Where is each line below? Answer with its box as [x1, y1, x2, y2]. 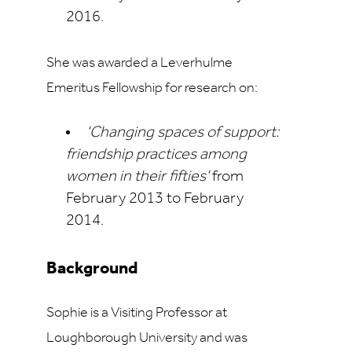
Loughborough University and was [46, 331, 247, 346]
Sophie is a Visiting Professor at [46, 306, 227, 321]
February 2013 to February [66, 191, 244, 207]
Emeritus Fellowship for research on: [46, 81, 258, 96]
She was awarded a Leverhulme [46, 56, 233, 71]
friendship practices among [66, 147, 247, 163]
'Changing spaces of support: [86, 125, 279, 141]
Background [46, 260, 137, 278]
